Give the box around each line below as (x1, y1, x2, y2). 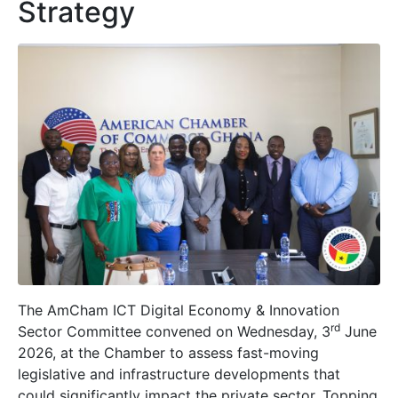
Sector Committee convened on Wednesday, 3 (18, 322, 330, 341)
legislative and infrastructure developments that (18, 365, 340, 384)
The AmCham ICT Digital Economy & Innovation (18, 301, 339, 320)
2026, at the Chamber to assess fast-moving (18, 344, 319, 362)
